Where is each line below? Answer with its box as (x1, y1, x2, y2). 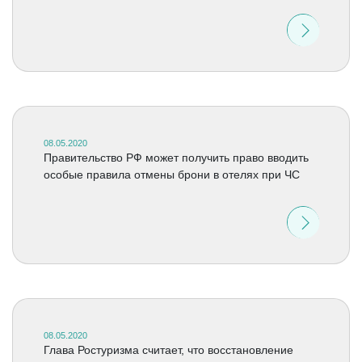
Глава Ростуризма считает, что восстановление (43, 343, 293, 356)
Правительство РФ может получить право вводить (43, 151, 309, 164)
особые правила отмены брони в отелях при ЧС (43, 168, 300, 181)
